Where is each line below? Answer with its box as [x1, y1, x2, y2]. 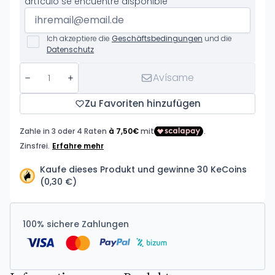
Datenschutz [47, 44, 94, 55]
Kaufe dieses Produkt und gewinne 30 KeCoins [40, 163, 247, 176]
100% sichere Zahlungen [23, 218, 129, 230]
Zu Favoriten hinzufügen [84, 97, 201, 110]
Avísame [152, 71, 194, 85]
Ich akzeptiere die [47, 33, 112, 44]
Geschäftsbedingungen [112, 33, 203, 44]
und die [203, 33, 232, 44]
